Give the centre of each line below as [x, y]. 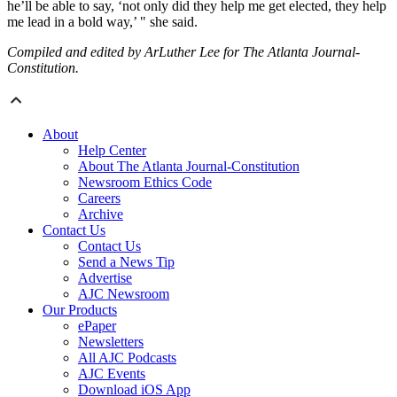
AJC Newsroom [124, 294]
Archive [101, 214]
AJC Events [112, 374]
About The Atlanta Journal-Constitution [189, 167]
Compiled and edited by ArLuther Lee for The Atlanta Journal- [183, 52]
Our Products [80, 310]
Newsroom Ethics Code [145, 183]
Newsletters [111, 342]
